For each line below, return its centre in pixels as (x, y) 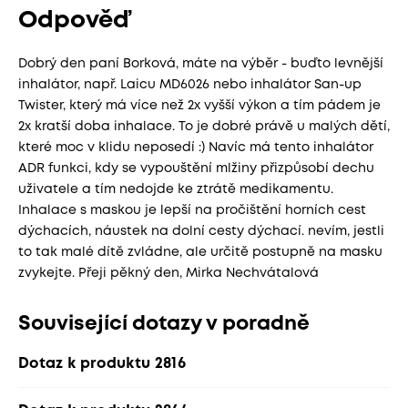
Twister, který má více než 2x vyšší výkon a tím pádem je (199, 106)
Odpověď (74, 21)
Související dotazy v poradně (164, 324)
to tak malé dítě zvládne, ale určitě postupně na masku (200, 252)
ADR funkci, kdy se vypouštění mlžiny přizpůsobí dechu (196, 168)
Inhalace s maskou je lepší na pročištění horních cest (192, 210)
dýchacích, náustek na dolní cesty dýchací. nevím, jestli (201, 231)
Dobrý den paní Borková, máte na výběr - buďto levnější (201, 64)
